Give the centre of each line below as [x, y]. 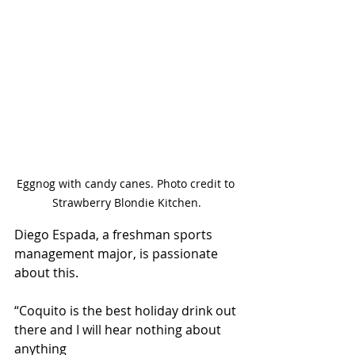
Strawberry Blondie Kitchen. [127, 202]
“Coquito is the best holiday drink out [127, 311]
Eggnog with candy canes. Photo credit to [127, 183]
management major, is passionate [118, 254]
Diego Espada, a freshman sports [115, 235]
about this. [46, 273]
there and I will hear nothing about [119, 330]
